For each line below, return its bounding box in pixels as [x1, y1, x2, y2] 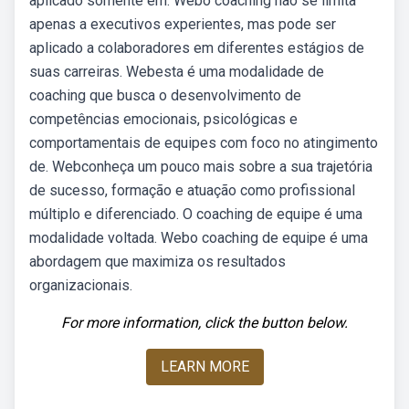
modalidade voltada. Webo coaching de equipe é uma [29, 229, 368, 246]
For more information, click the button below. [61, 314, 348, 331]
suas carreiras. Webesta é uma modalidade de [29, 63, 324, 80]
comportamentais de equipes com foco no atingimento [29, 134, 378, 152]
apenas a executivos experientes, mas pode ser [29, 16, 336, 33]
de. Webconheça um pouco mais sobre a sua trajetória [29, 158, 372, 175]
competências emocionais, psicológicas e [29, 110, 298, 128]
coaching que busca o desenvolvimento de [29, 87, 301, 104]
